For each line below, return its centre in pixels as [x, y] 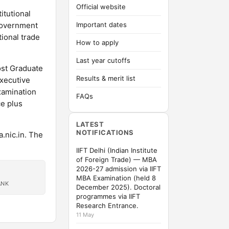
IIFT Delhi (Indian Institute [117, 150]
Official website [101, 7]
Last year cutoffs [103, 60]
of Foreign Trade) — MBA [117, 159]
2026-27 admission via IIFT [119, 169]
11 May [85, 215]
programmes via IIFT [108, 196]
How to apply [97, 42]
